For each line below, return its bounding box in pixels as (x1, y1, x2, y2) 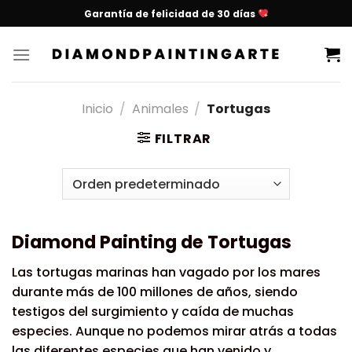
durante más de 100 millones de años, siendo (12, 283, 298, 302)
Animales (131, 100, 189, 118)
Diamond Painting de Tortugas (12, 229, 291, 255)
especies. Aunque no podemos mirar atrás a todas (12, 322, 337, 341)
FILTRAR (154, 130, 212, 148)
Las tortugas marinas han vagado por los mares (12, 263, 321, 282)
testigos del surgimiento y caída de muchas (12, 302, 294, 321)
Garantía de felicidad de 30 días (83, 6, 258, 20)
